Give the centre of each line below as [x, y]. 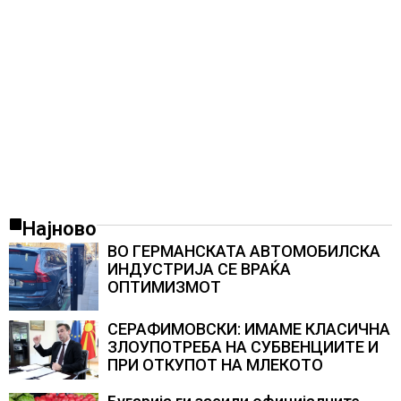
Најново [60, 229]
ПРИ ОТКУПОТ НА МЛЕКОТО [215, 364]
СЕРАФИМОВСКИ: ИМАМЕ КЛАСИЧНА [249, 328]
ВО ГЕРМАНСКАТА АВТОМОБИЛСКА [244, 252]
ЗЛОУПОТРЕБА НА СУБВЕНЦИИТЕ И [243, 346]
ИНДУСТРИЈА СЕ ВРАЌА [199, 269]
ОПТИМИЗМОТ [164, 287]
